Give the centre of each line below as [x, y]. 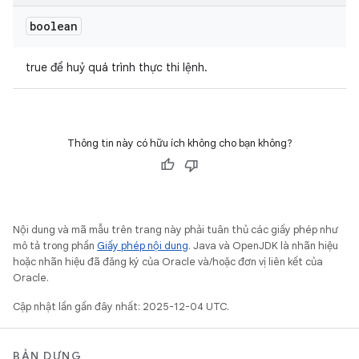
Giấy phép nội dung [143, 246]
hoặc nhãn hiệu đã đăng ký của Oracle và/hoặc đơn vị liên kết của [168, 262]
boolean [54, 26]
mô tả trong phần [55, 246]
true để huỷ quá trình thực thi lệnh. [117, 67]
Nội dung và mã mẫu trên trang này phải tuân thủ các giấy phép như [175, 230]
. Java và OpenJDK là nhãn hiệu [263, 246]
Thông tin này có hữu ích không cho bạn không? [179, 143]
